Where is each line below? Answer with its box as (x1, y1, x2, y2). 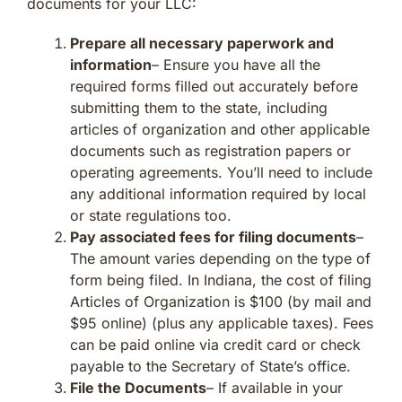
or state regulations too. (70, 205, 232, 224)
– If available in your (206, 378, 343, 397)
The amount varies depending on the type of (70, 249, 371, 267)
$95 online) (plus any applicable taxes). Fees (70, 313, 373, 332)
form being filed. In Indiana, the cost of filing (70, 270, 371, 289)
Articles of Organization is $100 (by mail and (70, 292, 371, 310)
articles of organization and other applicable (70, 119, 370, 138)
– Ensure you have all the (152, 55, 320, 74)
